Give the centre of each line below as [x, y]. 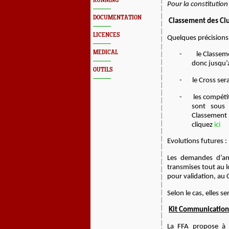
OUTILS [103, 70]
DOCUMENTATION [117, 18]
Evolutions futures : [197, 142]
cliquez [203, 125]
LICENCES [106, 35]
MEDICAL [106, 52]
